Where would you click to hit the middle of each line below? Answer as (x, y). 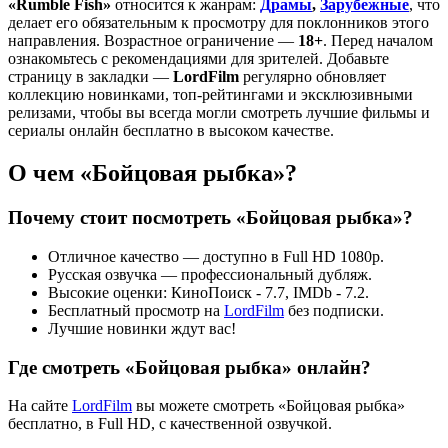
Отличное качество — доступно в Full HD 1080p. (216, 256)
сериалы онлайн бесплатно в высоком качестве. (171, 131)
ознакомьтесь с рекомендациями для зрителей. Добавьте (198, 59)
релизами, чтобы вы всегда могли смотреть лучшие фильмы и (219, 113)
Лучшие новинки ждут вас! (142, 328)
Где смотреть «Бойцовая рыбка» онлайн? (189, 367)
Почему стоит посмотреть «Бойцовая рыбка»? (210, 218)
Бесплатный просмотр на (136, 310)
